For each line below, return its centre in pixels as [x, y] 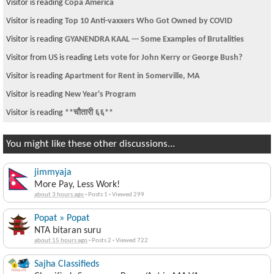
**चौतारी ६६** [89, 113]
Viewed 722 [131, 241]
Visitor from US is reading [50, 58]
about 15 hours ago [61, 241]
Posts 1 [98, 195]
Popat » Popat [62, 219]
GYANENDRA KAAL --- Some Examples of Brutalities [154, 40]
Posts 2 [102, 241]
